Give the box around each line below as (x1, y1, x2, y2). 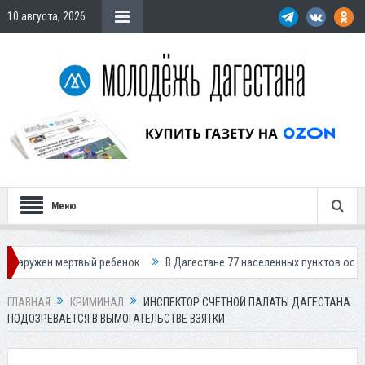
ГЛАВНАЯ (7, 296, 51, 310)
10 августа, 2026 (7, 10, 86, 23)
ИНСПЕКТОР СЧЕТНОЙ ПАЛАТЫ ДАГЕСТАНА (143, 296, 350, 310)
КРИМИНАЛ (69, 296, 124, 310)
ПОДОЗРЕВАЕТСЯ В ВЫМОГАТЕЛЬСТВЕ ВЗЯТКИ (7, 312, 225, 326)
